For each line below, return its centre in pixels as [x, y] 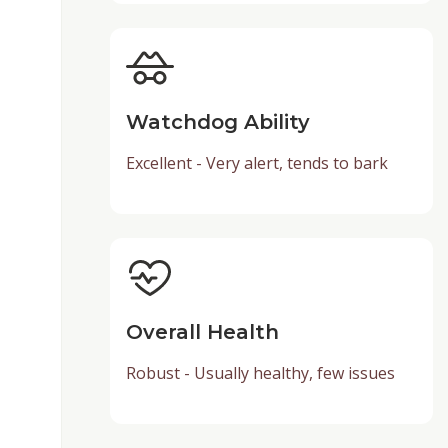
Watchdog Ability [217, 122]
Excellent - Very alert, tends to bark [256, 163]
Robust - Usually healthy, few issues [260, 373]
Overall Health [202, 332]
